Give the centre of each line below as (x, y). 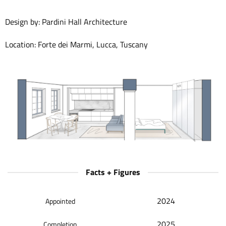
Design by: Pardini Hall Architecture (66, 21)
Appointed (60, 202)
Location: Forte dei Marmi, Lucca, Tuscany (76, 45)
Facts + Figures (113, 172)
